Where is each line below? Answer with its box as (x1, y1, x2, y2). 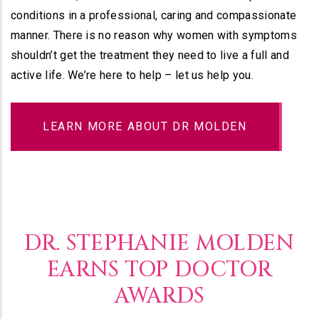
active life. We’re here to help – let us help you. (11, 68, 254, 82)
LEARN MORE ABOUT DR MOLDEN (43, 120, 247, 133)
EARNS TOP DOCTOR (46, 256, 273, 284)
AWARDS (114, 282, 205, 310)
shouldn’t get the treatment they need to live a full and (11, 48, 289, 62)
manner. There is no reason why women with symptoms (11, 28, 298, 42)
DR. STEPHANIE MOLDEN (24, 229, 295, 258)
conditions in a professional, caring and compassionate (11, 9, 297, 22)
